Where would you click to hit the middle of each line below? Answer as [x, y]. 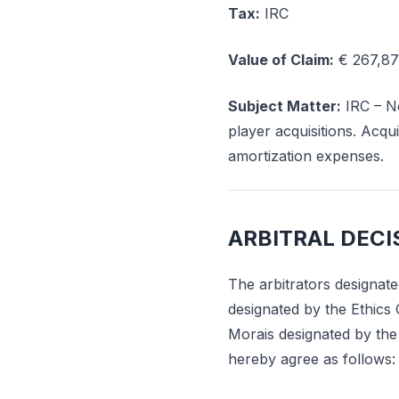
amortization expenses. [306, 156]
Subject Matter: [285, 106]
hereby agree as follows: [312, 359]
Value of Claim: [281, 60]
